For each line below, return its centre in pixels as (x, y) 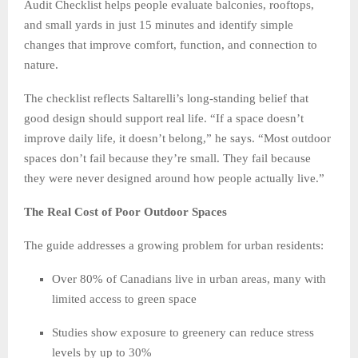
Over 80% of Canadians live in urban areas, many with (189, 278)
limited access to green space (124, 298)
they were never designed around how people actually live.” (174, 178)
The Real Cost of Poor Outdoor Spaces (125, 211)
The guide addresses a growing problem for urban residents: (174, 245)
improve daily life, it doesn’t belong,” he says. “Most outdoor (177, 138)
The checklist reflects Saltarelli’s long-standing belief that (166, 98)
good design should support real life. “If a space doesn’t (164, 118)
